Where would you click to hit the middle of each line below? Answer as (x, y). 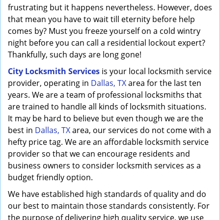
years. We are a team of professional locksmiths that (105, 95)
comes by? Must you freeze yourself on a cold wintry (104, 31)
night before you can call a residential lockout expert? (107, 43)
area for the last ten (164, 83)
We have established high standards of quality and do (107, 194)
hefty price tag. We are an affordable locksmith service (108, 142)
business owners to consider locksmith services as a (104, 165)
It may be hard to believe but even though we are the (106, 118)
